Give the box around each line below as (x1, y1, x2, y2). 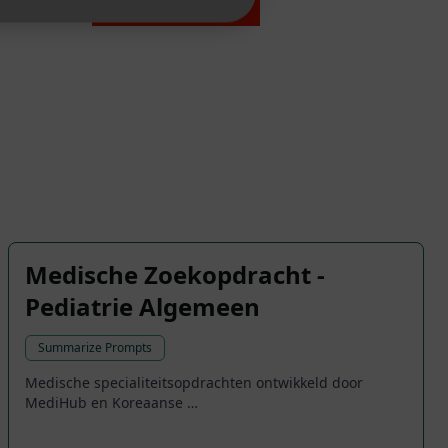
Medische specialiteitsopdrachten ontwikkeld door (25, 373, 363, 393)
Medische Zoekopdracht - (25, 258, 325, 292)
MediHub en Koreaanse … (25, 393, 198, 413)
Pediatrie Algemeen (25, 290, 260, 324)
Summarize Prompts (38, 339, 152, 357)
